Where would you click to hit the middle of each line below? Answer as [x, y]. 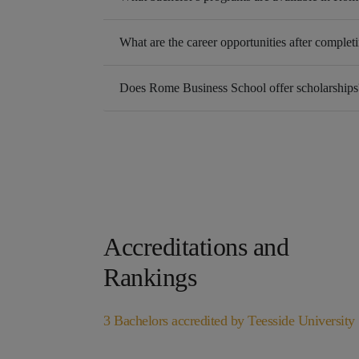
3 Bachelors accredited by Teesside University [229, 321]
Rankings [150, 278]
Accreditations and [196, 247]
